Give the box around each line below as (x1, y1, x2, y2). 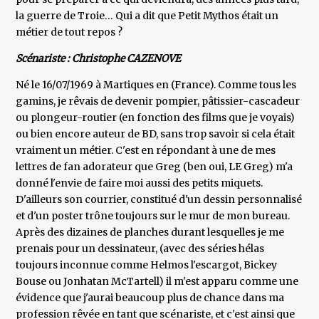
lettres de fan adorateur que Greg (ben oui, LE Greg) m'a (16, 160, 293, 174)
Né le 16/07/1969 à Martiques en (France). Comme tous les (16, 78, 297, 92)
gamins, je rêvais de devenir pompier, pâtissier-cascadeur (16, 95, 300, 108)
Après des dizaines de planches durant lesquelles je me (16, 226, 285, 239)
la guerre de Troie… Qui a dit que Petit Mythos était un (16, 9, 279, 23)
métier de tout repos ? (16, 26, 123, 39)
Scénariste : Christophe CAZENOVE (16, 52, 182, 66)
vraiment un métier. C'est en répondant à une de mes (16, 144, 276, 157)
